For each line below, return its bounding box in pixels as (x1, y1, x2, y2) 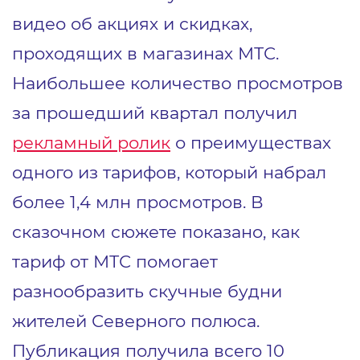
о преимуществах (170, 131, 331, 153)
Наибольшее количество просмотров (12, 72, 343, 93)
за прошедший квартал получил (12, 101, 297, 123)
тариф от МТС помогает (12, 250, 218, 272)
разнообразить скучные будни (12, 280, 282, 301)
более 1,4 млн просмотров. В (12, 190, 264, 212)
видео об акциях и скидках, (12, 12, 252, 34)
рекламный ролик (12, 131, 170, 153)
